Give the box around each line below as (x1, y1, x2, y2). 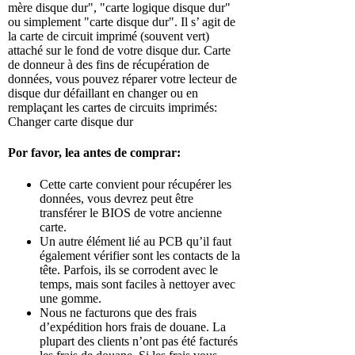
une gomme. (40, 291, 102, 305)
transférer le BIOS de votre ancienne (40, 205, 223, 219)
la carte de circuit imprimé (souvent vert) (8, 29, 210, 44)
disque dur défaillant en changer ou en (8, 86, 199, 101)
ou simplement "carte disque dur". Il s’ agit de (8, 15, 236, 29)
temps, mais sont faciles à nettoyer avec (40, 277, 236, 291)
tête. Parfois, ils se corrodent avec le (40, 262, 219, 277)
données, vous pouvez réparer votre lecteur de (8, 72, 238, 86)
